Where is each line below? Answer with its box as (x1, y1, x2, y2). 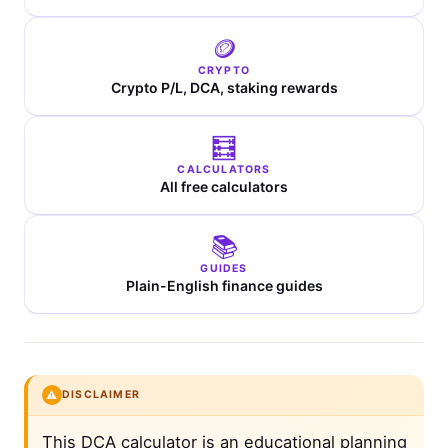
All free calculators (160, 178, 288, 196)
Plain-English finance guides (125, 277, 323, 295)
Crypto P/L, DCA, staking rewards (110, 79, 338, 97)
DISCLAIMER (62, 388, 140, 402)
